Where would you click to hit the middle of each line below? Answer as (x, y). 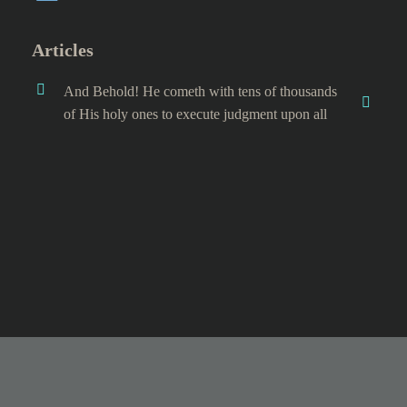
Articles (63, 50)
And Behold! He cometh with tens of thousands (200, 91)
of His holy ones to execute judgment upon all (195, 114)
